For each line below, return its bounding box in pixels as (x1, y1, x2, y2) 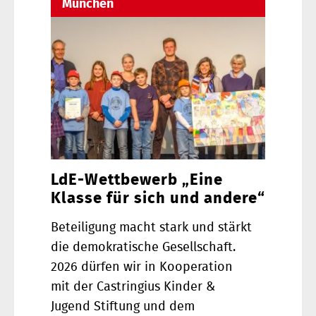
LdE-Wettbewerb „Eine (51, 172, 223, 188)
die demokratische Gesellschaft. (51, 241, 236, 255)
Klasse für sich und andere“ (51, 190, 265, 207)
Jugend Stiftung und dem (51, 300, 195, 314)
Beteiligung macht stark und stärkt (51, 221, 252, 235)
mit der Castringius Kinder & (51, 281, 215, 294)
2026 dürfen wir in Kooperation (51, 261, 233, 274)
